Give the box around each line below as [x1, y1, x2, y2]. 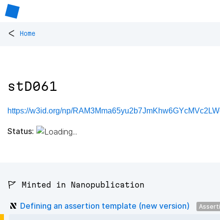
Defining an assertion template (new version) [20, 200, 190, 211]
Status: [7, 126, 34, 136]
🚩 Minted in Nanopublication [7, 180, 144, 190]
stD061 [7, 79, 57, 94]
